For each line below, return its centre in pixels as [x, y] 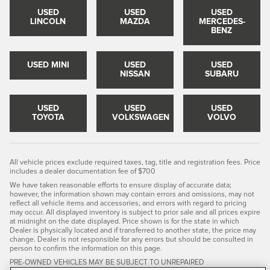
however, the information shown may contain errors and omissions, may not [132, 194]
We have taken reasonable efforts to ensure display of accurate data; [121, 185]
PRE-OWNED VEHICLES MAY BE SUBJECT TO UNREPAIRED [107, 262]
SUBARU [221, 74]
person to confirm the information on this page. [86, 248]
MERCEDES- [222, 21]
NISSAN [135, 74]
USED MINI [48, 65]
